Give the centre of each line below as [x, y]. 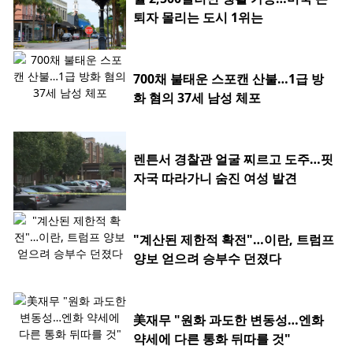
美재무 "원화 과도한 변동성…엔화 [229, 320]
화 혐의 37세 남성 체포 [197, 97]
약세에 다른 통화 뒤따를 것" [212, 338]
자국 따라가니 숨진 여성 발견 [215, 178]
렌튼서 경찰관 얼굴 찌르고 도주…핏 [233, 159]
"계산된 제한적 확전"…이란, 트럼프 [234, 239]
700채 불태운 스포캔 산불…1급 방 [229, 78]
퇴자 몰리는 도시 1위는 [198, 17]
